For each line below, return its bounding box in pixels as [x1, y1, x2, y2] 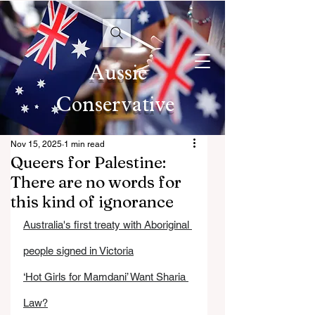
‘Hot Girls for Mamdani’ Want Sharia [23, 271, 188, 283]
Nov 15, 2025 [11, 139, 62, 149]
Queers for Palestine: [11, 153, 166, 172]
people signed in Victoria [23, 245, 134, 257]
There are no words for [11, 172, 181, 192]
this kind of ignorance [11, 192, 174, 212]
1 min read [64, 139, 105, 149]
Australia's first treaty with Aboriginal [23, 219, 192, 231]
